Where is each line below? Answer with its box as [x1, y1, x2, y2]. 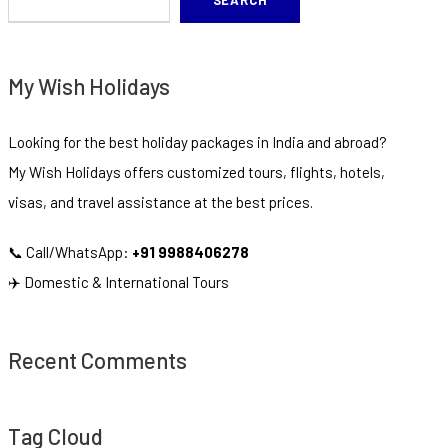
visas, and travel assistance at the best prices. [7, 193, 313, 212]
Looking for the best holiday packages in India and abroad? [7, 133, 387, 152]
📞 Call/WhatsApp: [7, 243, 132, 262]
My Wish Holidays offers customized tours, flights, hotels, [7, 163, 385, 182]
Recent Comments [7, 347, 187, 374]
